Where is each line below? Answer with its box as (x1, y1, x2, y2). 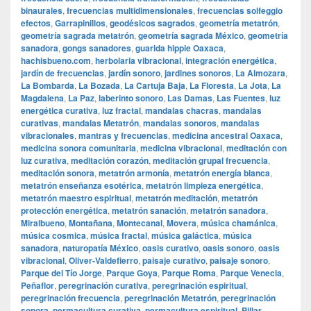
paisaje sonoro (210, 254, 268, 267)
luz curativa (21, 154, 67, 167)
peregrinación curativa (58, 279, 148, 292)
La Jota (238, 79, 267, 92)
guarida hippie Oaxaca (135, 42, 224, 55)
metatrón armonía (99, 167, 169, 180)
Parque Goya (106, 267, 158, 280)
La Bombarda (21, 79, 74, 92)
